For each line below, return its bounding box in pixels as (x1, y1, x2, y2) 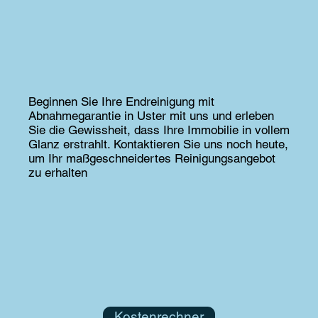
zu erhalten (28, 165, 87, 180)
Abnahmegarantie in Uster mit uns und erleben (28, 108, 274, 123)
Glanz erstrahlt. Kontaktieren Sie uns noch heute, (28, 136, 288, 151)
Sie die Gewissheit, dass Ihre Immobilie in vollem (28, 122, 290, 137)
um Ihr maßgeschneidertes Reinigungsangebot (28, 150, 275, 165)
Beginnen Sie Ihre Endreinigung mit (28, 94, 214, 109)
